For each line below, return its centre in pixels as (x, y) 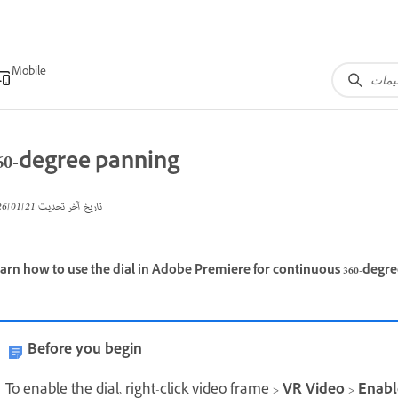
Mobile (29, 73)
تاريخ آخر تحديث (69, 207)
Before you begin (85, 350)
